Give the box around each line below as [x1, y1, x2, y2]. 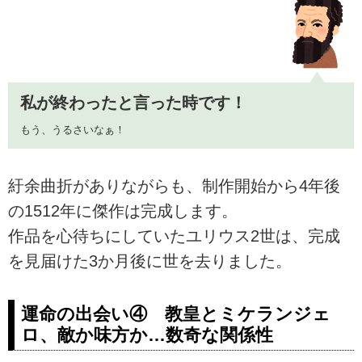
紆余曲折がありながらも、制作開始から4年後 [8, 177, 340, 196]
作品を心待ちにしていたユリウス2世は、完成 [8, 227, 340, 246]
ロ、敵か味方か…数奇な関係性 [21, 325, 273, 346]
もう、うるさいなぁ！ [19, 123, 125, 136]
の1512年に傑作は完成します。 [8, 202, 238, 221]
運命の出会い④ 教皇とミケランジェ [21, 304, 330, 325]
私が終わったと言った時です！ [19, 93, 246, 112]
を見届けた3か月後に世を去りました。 [8, 252, 292, 271]
